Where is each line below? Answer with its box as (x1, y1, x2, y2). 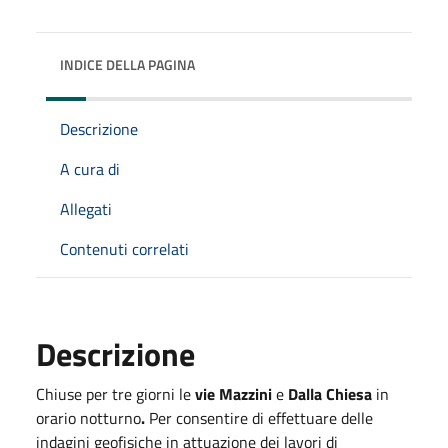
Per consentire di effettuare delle (145, 405, 373, 430)
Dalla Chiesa (288, 381, 376, 406)
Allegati (60, 196, 112, 221)
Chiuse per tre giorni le (36, 381, 195, 406)
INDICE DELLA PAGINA (60, 53, 195, 75)
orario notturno (36, 405, 141, 430)
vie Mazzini (195, 381, 272, 406)
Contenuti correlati (60, 236, 189, 261)
